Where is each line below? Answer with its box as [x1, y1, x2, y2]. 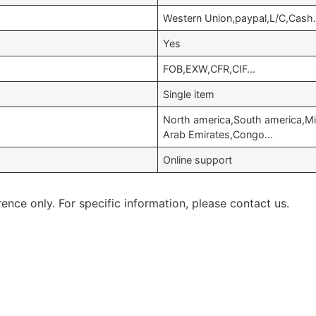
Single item [163, 88, 215, 100]
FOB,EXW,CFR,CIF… [163, 63, 256, 75]
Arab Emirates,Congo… [163, 128, 274, 140]
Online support [163, 154, 233, 166]
